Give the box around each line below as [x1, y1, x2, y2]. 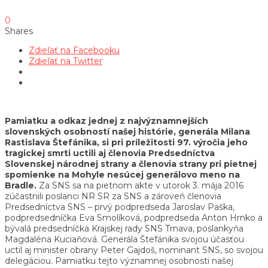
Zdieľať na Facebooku [29, 44, 120, 56]
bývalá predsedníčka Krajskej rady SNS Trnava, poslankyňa [5, 223, 243, 234]
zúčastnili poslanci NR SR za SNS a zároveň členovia [5, 190, 221, 202]
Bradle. [5, 179, 36, 191]
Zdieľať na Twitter [29, 55, 102, 66]
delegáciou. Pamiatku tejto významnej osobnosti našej [5, 255, 233, 266]
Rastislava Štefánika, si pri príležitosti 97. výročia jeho [5, 136, 248, 148]
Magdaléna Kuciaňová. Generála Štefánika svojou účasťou [5, 233, 244, 245]
